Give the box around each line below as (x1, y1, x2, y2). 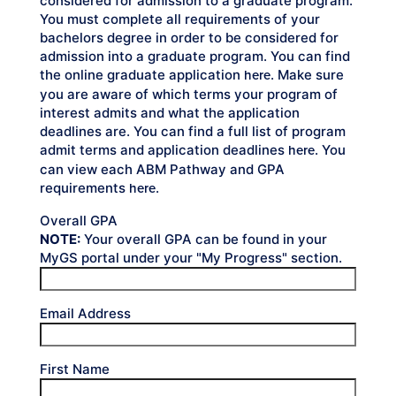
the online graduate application (40, 66, 244, 83)
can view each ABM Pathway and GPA (40, 161, 285, 178)
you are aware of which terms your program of (40, 86, 338, 103)
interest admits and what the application (40, 104, 300, 121)
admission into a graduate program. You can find (40, 48, 350, 65)
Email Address (40, 305, 131, 322)
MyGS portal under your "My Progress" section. (40, 249, 342, 266)
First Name (40, 361, 110, 377)
